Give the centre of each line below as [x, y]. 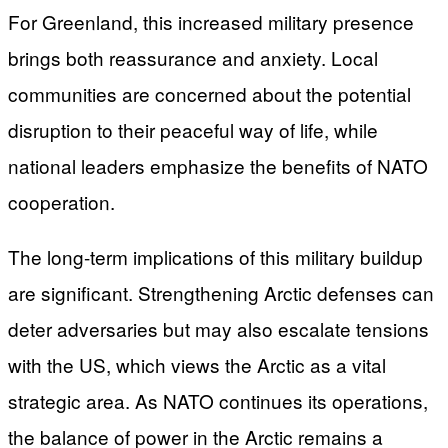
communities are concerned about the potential [209, 93]
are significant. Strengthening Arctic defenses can [221, 292]
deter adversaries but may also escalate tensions [218, 328]
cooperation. [61, 201]
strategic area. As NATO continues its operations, [218, 400]
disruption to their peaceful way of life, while [193, 129]
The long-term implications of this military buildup [215, 256]
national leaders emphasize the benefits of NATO [218, 165]
